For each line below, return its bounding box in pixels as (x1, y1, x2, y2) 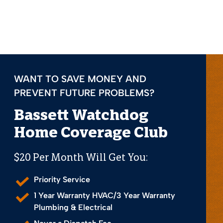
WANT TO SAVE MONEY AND (14, 73, 146, 85)
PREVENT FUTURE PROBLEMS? (14, 87, 154, 99)
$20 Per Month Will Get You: (14, 153, 148, 163)
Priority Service (34, 174, 90, 184)
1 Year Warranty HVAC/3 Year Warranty (34, 190, 175, 200)
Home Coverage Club (14, 126, 168, 141)
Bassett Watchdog (14, 109, 148, 124)
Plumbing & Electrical (34, 202, 112, 212)
